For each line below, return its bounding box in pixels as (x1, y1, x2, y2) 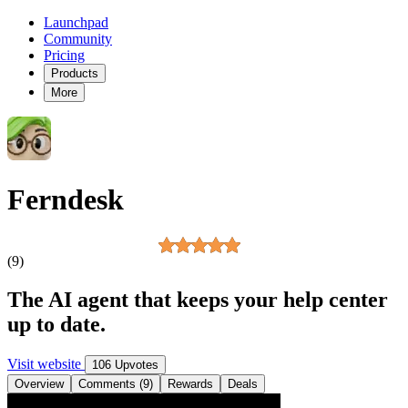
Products (51, 66, 98, 80)
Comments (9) (78, 376, 153, 391)
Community (44, 31, 112, 46)
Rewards (168, 376, 213, 391)
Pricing (44, 47, 85, 63)
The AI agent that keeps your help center (7, 287, 388, 311)
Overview (15, 376, 64, 391)
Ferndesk (7, 183, 124, 217)
